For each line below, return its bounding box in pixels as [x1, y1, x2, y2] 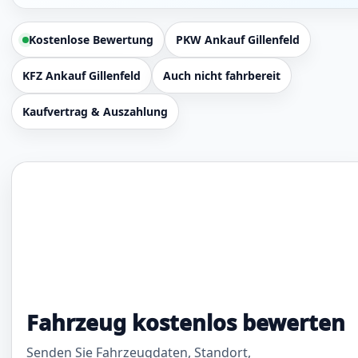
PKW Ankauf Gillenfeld [176, 32, 300, 47]
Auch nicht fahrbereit [163, 68, 280, 83]
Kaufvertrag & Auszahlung [22, 104, 168, 119]
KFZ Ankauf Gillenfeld [22, 68, 141, 83]
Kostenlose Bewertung [29, 32, 153, 47]
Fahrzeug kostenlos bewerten [26, 308, 345, 337]
